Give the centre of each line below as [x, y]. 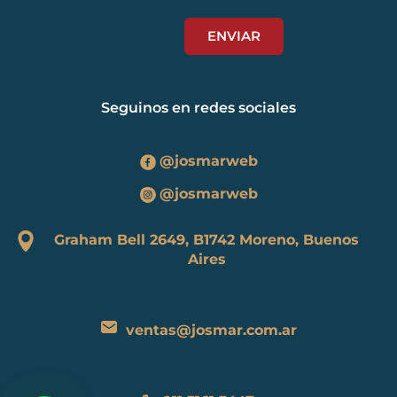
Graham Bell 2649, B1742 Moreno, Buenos [206, 240]
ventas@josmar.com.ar [211, 330]
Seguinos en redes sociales [198, 108]
